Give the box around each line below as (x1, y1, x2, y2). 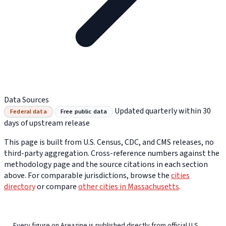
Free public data (61, 107, 107, 117)
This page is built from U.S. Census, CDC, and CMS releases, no (4, 137, 214, 148)
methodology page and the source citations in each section (4, 159, 208, 171)
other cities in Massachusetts (78, 181, 179, 193)
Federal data (10, 107, 47, 117)
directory (4, 181, 35, 193)
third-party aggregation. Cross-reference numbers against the (4, 148, 219, 159)
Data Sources (4, 94, 49, 106)
